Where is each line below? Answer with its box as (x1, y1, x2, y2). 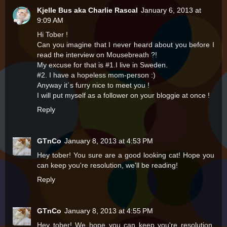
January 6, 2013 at (141, 6, 201, 15)
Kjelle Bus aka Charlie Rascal (37, 6, 138, 15)
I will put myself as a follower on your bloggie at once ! (37, 91, 210, 100)
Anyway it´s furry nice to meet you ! (37, 81, 149, 90)
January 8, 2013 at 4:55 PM (64, 207, 153, 215)
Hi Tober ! (37, 30, 68, 39)
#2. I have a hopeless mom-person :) (37, 71, 156, 80)
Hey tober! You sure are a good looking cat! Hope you (37, 151, 214, 160)
